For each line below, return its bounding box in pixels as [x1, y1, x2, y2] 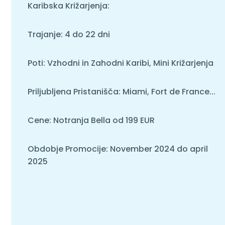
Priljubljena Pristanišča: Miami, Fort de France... [27, 85, 215, 97]
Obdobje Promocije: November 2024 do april [27, 143, 208, 155]
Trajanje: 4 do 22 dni [27, 28, 110, 40]
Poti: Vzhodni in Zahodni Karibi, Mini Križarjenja [27, 57, 213, 69]
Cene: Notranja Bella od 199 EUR [27, 114, 155, 126]
